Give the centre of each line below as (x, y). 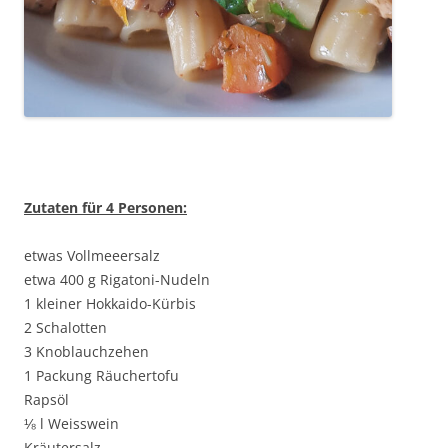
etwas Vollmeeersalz (92, 255)
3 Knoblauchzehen (86, 351)
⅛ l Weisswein (71, 423)
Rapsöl (46, 399)
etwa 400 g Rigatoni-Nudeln (117, 279)
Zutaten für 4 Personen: (105, 207)
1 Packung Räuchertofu (101, 375)
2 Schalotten (65, 327)
